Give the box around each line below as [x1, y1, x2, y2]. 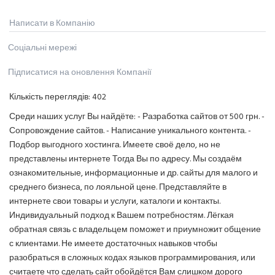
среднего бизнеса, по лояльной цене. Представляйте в [9, 180, 227, 195]
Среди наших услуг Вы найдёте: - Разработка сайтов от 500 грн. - [9, 110, 265, 125]
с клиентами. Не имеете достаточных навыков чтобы [9, 237, 217, 252]
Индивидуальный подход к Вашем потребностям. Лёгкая [9, 209, 234, 223]
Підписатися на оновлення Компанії [8, 66, 152, 80]
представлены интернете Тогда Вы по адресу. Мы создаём [9, 152, 242, 167]
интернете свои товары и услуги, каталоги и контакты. [9, 195, 220, 209]
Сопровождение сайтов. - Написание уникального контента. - [9, 124, 251, 139]
